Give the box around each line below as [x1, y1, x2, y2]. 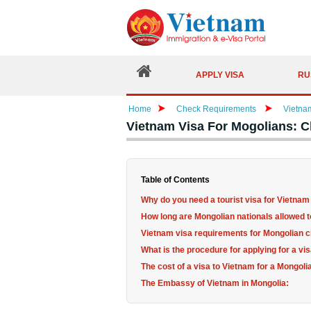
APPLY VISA [195, 69, 244, 80]
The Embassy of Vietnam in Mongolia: [141, 278, 289, 288]
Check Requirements [176, 104, 258, 114]
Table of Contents [141, 175, 210, 185]
